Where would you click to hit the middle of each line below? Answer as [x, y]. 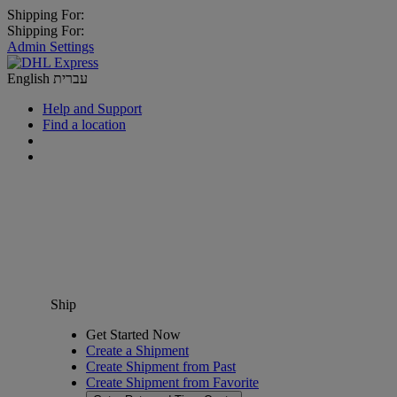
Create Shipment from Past [161, 366]
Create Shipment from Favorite [172, 382]
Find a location [84, 125]
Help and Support [92, 109]
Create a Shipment [137, 350]
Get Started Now [133, 335]
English [30, 78]
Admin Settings [51, 47]
